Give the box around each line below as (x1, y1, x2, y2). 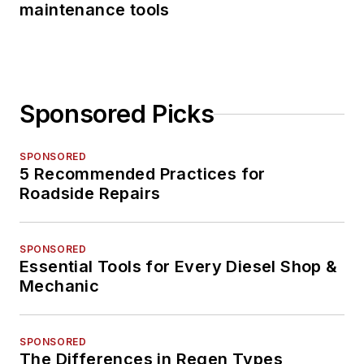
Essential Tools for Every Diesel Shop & (19, 257, 338, 277)
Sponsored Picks (19, 99, 214, 129)
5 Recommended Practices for (19, 164, 266, 184)
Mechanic (19, 276, 100, 297)
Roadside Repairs (19, 184, 161, 204)
